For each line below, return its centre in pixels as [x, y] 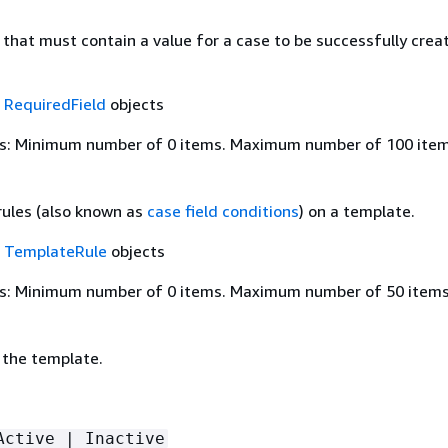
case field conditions [222, 210]
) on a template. [356, 210]
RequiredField [54, 103]
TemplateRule [55, 250]
